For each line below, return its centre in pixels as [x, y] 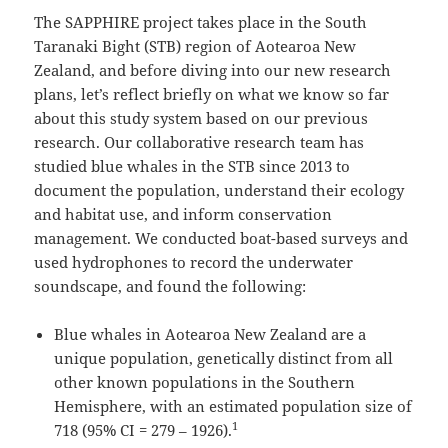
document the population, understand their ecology [219, 189]
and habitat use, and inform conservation [183, 213]
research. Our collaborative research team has [199, 141]
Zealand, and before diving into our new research [213, 69]
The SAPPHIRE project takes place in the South [201, 21]
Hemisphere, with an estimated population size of [233, 405]
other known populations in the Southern [205, 381]
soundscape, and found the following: [170, 285]
